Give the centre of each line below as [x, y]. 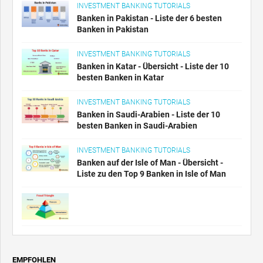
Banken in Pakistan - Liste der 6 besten [149, 18]
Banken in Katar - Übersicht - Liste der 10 [153, 67]
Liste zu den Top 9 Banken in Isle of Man [151, 174]
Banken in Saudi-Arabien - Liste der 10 [149, 115]
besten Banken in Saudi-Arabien [137, 126]
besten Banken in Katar [120, 78]
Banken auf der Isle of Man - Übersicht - [150, 163]
